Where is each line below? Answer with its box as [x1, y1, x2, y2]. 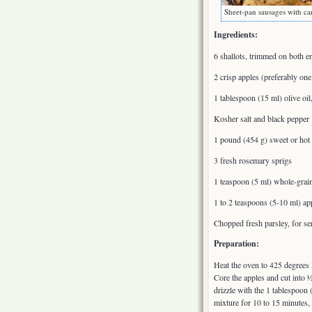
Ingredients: [214, 29, 258, 41]
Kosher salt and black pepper [214, 113, 309, 125]
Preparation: [214, 237, 259, 250]
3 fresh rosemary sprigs [214, 155, 292, 166]
